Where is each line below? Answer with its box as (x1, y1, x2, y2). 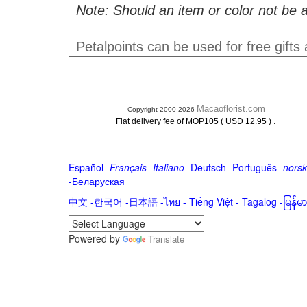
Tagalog (241, 195, 277, 208)
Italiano (152, 160, 184, 174)
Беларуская (71, 174, 125, 188)
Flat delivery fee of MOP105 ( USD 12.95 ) (116, 116, 274, 126)
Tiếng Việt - (188, 195, 242, 208)
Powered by (68, 232, 123, 245)
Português (232, 160, 277, 174)
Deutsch (190, 160, 226, 174)
